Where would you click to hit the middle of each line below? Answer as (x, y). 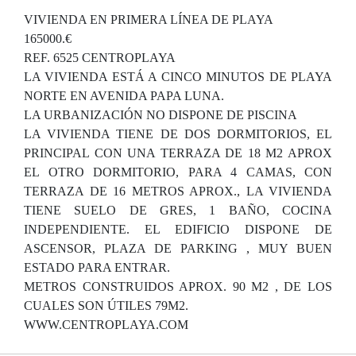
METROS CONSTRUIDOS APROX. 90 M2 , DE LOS (178, 286)
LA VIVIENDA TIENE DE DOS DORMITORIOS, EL (178, 134)
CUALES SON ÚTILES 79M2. (106, 306)
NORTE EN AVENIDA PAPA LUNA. (124, 96)
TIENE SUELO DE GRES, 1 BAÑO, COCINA (178, 210)
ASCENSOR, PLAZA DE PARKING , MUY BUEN (178, 248)
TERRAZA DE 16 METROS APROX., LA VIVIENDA (178, 191)
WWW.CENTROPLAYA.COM (106, 325)
